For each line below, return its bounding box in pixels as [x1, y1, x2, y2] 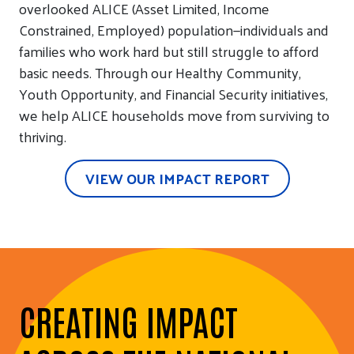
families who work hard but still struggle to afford [19, 37, 319, 64]
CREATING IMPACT [19, 296, 238, 343]
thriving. [19, 122, 66, 149]
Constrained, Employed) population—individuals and [19, 16, 329, 43]
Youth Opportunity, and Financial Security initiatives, [19, 80, 328, 107]
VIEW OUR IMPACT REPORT [85, 164, 269, 191]
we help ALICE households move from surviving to [19, 101, 330, 128]
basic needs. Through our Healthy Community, [19, 58, 301, 85]
